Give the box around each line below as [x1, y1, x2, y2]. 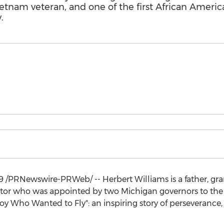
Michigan [120, 186, 157, 196]
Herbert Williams [102, 174, 168, 184]
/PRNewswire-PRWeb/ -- [3, 174, 102, 184]
